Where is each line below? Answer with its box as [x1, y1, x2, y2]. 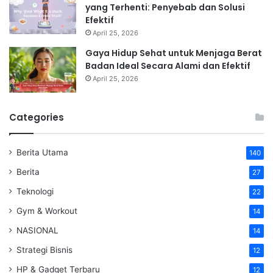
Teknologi [16, 186, 54, 197]
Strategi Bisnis [16, 245, 73, 255]
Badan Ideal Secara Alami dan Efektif [85, 60, 250, 73]
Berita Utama [16, 147, 68, 158]
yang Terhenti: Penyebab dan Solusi [85, 1, 245, 14]
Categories [9, 111, 64, 124]
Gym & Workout [16, 206, 77, 216]
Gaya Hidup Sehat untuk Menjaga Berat [85, 47, 262, 60]
